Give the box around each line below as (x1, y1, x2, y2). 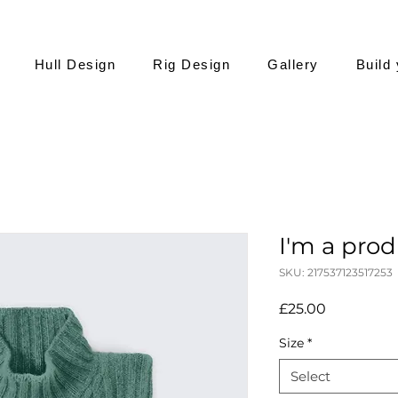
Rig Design (153, 57, 231, 72)
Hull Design (34, 57, 116, 72)
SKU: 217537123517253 (279, 266, 393, 279)
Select (291, 368, 330, 385)
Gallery (267, 57, 319, 72)
